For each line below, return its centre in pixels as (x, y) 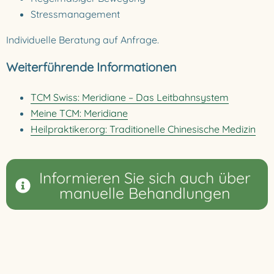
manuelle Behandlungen (145, 193)
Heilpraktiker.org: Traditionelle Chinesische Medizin (143, 129)
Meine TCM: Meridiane (79, 113)
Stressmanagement (75, 14)
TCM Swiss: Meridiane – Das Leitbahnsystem (130, 97)
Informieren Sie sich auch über (145, 178)
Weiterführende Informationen (91, 67)
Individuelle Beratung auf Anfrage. (83, 40)
